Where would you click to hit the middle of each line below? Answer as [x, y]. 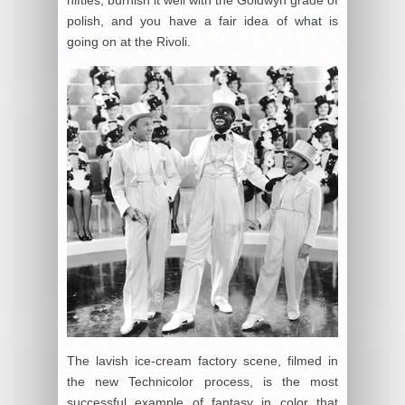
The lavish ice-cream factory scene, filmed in [202, 360]
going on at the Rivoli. [129, 41]
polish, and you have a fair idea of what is [202, 20]
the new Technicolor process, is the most [202, 381]
